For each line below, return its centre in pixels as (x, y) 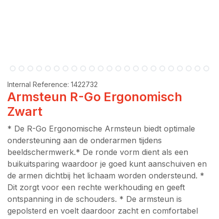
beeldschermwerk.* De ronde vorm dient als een (98, 152)
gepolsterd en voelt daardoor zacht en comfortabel (103, 211)
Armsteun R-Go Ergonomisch (95, 97)
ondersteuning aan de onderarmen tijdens (85, 140)
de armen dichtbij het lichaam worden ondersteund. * (106, 175)
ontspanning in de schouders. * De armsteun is (95, 199)
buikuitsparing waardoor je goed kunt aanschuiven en (107, 164)
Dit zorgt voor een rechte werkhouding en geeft (96, 187)
